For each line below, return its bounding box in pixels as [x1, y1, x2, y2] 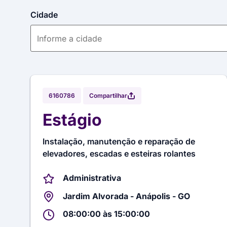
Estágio [43, 110, 102, 130]
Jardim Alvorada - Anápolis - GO [63, 191, 190, 201]
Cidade [30, 9, 58, 20]
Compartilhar [89, 92, 127, 99]
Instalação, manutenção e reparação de [43, 136, 195, 146]
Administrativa [63, 173, 121, 183]
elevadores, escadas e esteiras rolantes [43, 148, 196, 159]
